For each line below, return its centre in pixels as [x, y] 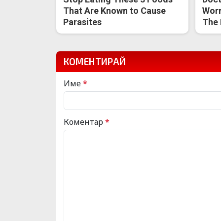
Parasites [83, 22]
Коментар [84, 122]
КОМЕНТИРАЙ [95, 61]
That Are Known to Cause [115, 10]
